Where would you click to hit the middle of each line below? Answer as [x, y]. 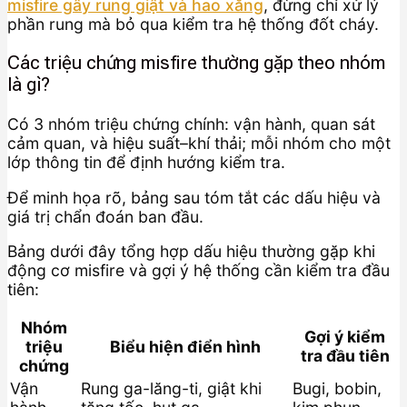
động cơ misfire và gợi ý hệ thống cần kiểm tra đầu [199, 271]
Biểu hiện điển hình [185, 346]
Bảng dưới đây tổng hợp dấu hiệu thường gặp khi [191, 252]
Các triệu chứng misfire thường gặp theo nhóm [196, 63]
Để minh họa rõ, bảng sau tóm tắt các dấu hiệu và [194, 197]
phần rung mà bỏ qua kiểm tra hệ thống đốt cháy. [193, 24]
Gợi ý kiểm [345, 336]
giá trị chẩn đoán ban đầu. [105, 216]
